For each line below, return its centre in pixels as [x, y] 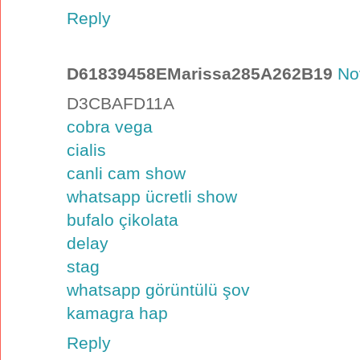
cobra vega [110, 127]
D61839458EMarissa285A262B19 [200, 74]
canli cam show [126, 174]
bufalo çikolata [123, 220]
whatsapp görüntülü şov [158, 290]
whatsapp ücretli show [152, 197]
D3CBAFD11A [121, 104]
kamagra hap [117, 313]
